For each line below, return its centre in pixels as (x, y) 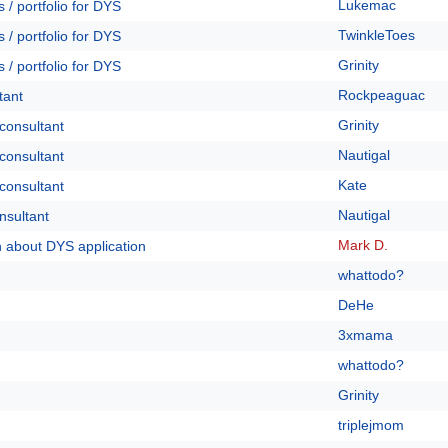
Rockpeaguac (381, 95)
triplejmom (371, 425)
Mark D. (363, 245)
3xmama (365, 335)
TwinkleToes (376, 35)
